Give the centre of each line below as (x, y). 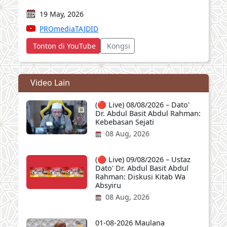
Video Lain (50, 82)
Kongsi (119, 46)
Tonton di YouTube (64, 46)
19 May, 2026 (62, 14)
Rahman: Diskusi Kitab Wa (140, 176)
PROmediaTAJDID (69, 28)
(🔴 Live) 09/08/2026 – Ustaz (143, 159)
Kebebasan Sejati (125, 122)
